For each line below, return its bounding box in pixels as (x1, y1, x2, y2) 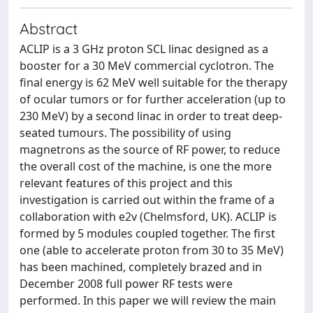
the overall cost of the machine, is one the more (20, 159, 272, 174)
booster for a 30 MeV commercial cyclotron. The (20, 58, 274, 73)
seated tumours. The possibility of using (20, 125, 231, 140)
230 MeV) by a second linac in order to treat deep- (20, 108, 282, 124)
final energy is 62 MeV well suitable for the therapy (20, 75, 287, 90)
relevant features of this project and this (20, 175, 233, 191)
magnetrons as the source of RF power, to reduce (20, 142, 280, 157)
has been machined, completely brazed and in (20, 259, 262, 275)
